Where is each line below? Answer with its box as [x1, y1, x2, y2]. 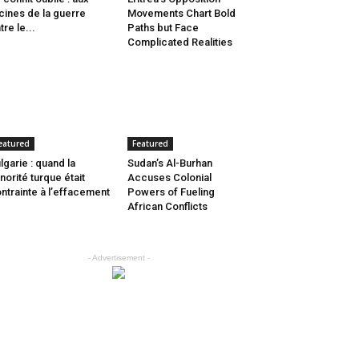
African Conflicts [127, 200, 208, 212]
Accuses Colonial [127, 171, 212, 184]
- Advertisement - [87, 253, 150, 262]
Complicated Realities [127, 36, 232, 48]
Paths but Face [127, 22, 199, 34]
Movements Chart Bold [127, 7, 236, 19]
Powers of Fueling [127, 186, 215, 198]
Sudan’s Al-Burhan [127, 157, 212, 169]
